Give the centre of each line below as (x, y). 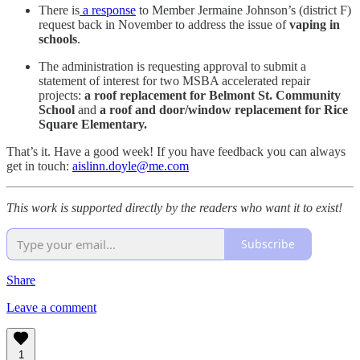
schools (58, 39)
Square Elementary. (93, 124)
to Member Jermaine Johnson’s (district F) (243, 10)
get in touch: (39, 166)
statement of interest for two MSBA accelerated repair (174, 80)
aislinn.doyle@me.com (131, 166)
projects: (61, 95)
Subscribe (268, 244)
